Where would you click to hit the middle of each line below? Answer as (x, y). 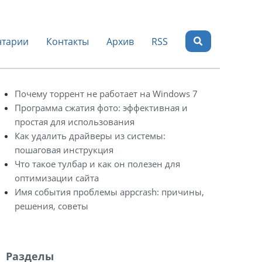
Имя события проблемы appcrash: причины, (109, 192)
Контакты (68, 41)
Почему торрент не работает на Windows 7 (106, 94)
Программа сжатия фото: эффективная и (101, 108)
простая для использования (75, 122)
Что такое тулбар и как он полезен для (97, 164)
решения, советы (51, 206)
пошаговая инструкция (64, 150)
